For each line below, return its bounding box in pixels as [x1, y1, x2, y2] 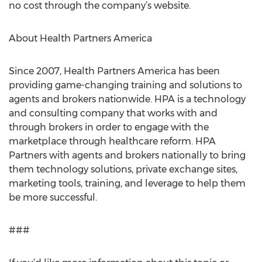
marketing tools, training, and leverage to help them [9, 178, 246, 189]
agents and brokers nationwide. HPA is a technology [9, 94, 246, 105]
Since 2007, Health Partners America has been [9, 65, 220, 77]
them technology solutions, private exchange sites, [9, 164, 237, 175]
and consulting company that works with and [9, 108, 218, 119]
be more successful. [9, 192, 97, 203]
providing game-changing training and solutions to [9, 80, 242, 91]
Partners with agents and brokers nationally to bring [9, 150, 246, 161]
